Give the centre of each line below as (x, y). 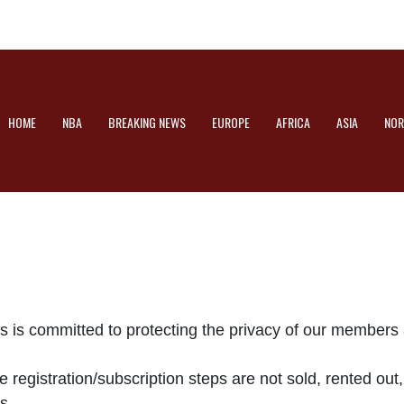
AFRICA (293, 123)
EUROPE (231, 123)
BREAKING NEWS (147, 123)
